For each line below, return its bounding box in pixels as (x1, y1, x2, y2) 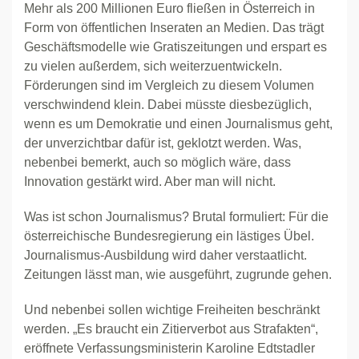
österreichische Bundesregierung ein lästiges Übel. (24, 229, 314, 243)
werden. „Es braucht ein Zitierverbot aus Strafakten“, (24, 322, 318, 336)
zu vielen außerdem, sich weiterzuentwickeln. (24, 59, 282, 73)
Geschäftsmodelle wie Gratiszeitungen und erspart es (24, 40, 327, 54)
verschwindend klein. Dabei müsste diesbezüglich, (24, 98, 312, 111)
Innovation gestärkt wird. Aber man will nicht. (24, 175, 276, 188)
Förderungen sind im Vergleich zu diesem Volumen (24, 79, 314, 92)
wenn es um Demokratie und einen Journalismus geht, (24, 117, 333, 131)
